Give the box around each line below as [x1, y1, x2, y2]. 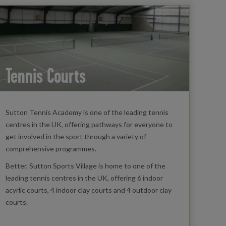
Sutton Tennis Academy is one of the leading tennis [5, 107, 168, 117]
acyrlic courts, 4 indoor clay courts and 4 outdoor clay [5, 185, 172, 194]
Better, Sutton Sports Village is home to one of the [5, 161, 165, 170]
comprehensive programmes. [5, 144, 96, 153]
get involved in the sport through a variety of [5, 132, 146, 141]
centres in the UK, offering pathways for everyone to [5, 120, 173, 129]
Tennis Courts [5, 64, 86, 87]
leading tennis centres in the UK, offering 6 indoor [5, 173, 163, 182]
